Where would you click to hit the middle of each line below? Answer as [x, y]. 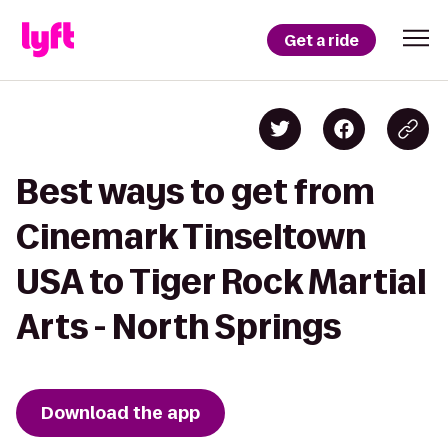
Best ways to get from [195, 191]
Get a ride [321, 40]
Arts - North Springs [178, 326]
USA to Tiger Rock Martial [221, 281]
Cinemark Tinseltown [191, 236]
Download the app [120, 413]
